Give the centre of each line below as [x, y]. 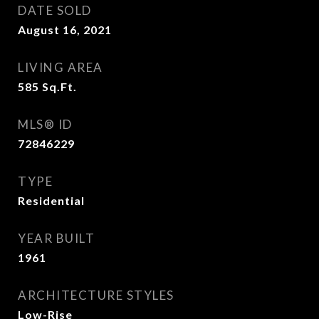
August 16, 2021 [65, 30]
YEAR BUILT [56, 238]
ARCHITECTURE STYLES [96, 295]
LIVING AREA [61, 67]
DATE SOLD [55, 10]
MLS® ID [45, 124]
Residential [51, 200]
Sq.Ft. [59, 87]
